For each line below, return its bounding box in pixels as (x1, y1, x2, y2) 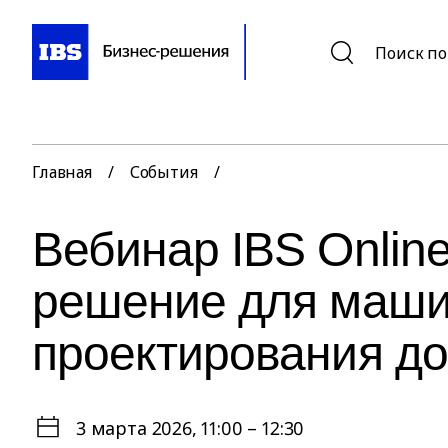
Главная (32, 161, 92, 183)
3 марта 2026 (76, 416, 192, 440)
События (129, 161, 198, 183)
